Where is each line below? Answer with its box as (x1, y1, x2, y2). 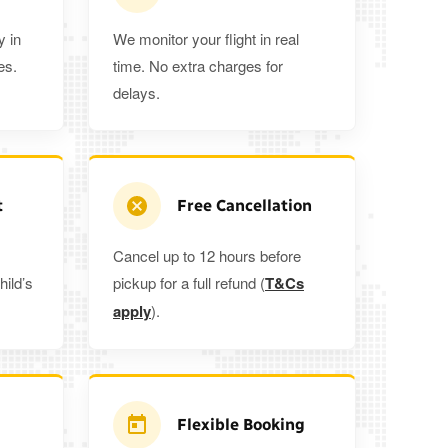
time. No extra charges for (113, 55, 283, 77)
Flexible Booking (177, 415, 305, 435)
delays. (113, 82, 160, 104)
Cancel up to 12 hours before (113, 245, 301, 267)
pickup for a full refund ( (113, 272, 265, 294)
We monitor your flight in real (113, 28, 299, 50)
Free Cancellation (177, 196, 312, 216)
